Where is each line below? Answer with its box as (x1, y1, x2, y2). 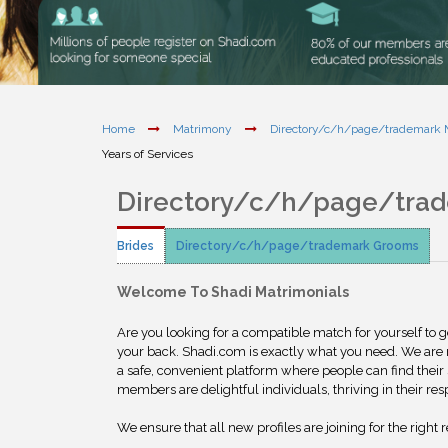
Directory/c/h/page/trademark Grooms (176, 239, 419, 253)
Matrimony (173, 122, 232, 137)
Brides (117, 239, 154, 253)
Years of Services (102, 147, 193, 161)
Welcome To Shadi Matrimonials (117, 284, 349, 300)
